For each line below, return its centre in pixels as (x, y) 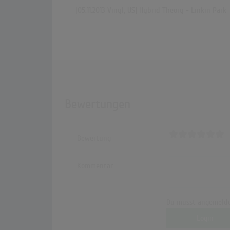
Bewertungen (98, 104)
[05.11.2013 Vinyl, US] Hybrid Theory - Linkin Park (151, 11)
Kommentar (95, 166)
